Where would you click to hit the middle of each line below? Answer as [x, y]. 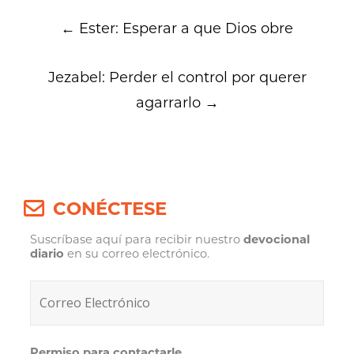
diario [47, 254]
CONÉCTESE [110, 209]
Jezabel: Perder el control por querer [177, 77]
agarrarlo [170, 102]
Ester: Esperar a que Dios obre [184, 28]
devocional [277, 240]
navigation [91, 41]
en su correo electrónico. [137, 254]
